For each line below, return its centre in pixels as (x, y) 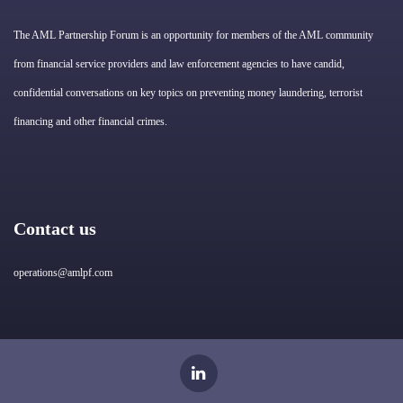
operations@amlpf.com (63, 273)
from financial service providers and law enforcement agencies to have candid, (179, 63)
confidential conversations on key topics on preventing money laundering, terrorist (188, 92)
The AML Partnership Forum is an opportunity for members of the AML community (193, 35)
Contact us (55, 229)
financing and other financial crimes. (90, 121)
